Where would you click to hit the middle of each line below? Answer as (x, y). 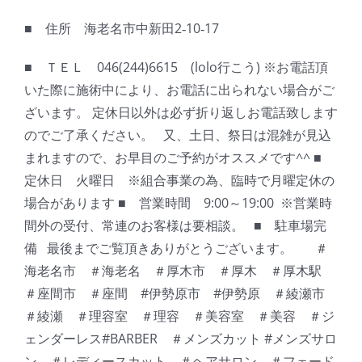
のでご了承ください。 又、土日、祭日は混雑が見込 (178, 135)
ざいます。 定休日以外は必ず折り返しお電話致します (181, 113)
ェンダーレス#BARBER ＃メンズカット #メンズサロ (181, 339)
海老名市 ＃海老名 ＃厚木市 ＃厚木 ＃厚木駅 (179, 271)
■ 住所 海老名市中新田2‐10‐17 (122, 29)
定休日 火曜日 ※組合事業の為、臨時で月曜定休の (179, 181)
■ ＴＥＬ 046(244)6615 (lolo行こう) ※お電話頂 (176, 67)
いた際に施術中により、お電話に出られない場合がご (179, 90)
